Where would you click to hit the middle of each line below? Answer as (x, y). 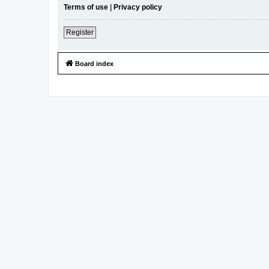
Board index (94, 63)
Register (80, 32)
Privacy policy (138, 7)
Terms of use (86, 7)
